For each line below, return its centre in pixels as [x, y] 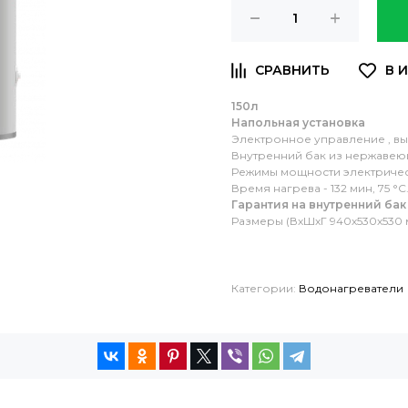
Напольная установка [298, 123]
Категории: [265, 289]
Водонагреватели [351, 289]
